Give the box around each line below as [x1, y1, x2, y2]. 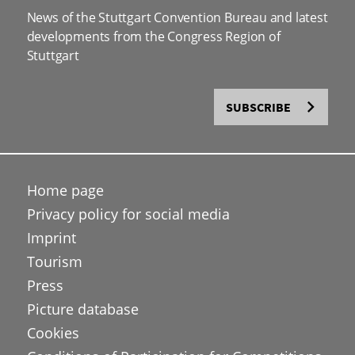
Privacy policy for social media [26, 204, 230, 223]
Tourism [26, 252, 82, 271]
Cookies [26, 323, 79, 342]
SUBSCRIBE [226, 99, 292, 115]
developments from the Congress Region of [26, 28, 281, 45]
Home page [26, 181, 104, 200]
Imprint [26, 228, 76, 247]
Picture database [26, 300, 139, 319]
